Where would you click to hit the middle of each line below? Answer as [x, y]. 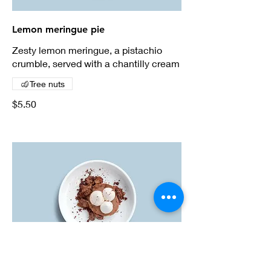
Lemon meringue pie [58, 30]
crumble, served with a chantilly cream [96, 64]
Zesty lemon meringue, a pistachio [87, 50]
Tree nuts [47, 84]
